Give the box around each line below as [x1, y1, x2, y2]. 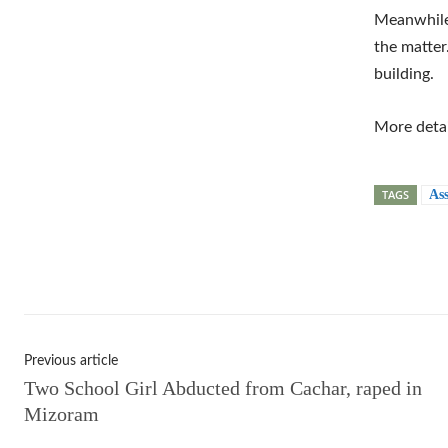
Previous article [24, 353, 118, 368]
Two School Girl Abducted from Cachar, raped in [24, 376, 422, 399]
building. [374, 65, 434, 82]
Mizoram [24, 402, 99, 425]
